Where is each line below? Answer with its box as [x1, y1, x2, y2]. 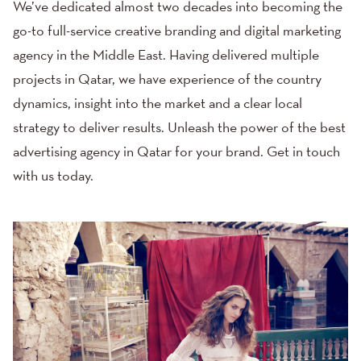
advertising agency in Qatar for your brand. [13, 145, 267, 160]
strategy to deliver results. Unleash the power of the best [13, 121, 346, 135]
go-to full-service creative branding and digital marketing [13, 24, 341, 39]
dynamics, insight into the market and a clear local [13, 97, 302, 111]
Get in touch [267, 145, 340, 160]
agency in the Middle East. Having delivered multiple [13, 48, 319, 63]
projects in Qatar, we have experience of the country [13, 73, 322, 87]
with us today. [13, 169, 93, 184]
